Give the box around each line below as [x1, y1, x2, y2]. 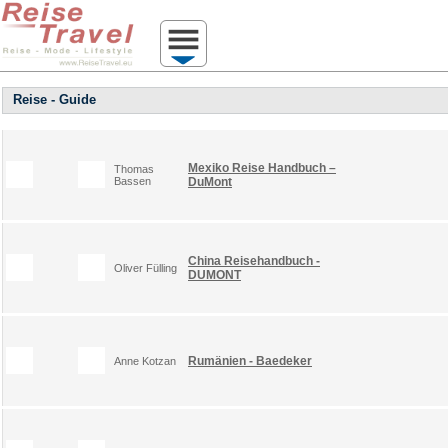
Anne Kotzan [114, 354, 176, 367]
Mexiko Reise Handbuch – [188, 160, 336, 175]
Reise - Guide [13, 93, 96, 107]
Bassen [114, 174, 151, 187]
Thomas [114, 162, 154, 175]
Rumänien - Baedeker [188, 353, 312, 368]
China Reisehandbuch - [188, 253, 320, 268]
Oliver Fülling [114, 261, 177, 274]
